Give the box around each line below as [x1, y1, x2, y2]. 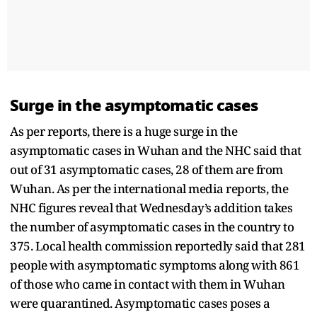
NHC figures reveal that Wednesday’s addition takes [10, 199, 292, 216]
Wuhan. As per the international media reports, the [10, 180, 288, 197]
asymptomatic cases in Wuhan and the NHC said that [10, 142, 301, 158]
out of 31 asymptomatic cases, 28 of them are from [10, 161, 283, 178]
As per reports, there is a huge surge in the [10, 122, 237, 139]
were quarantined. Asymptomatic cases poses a [10, 294, 270, 311]
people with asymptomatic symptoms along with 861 [10, 256, 299, 273]
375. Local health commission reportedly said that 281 [10, 237, 306, 254]
